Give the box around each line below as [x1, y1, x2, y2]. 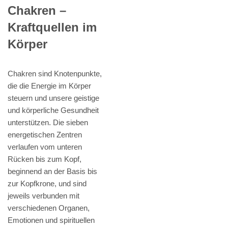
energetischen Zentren [8, 130, 82, 139]
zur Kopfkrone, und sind [8, 179, 87, 188]
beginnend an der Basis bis [8, 167, 97, 176]
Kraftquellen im [8, 20, 97, 35]
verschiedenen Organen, [8, 204, 90, 213]
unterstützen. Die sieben [8, 118, 88, 127]
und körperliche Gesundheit [8, 106, 99, 115]
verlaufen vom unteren [8, 142, 82, 152]
